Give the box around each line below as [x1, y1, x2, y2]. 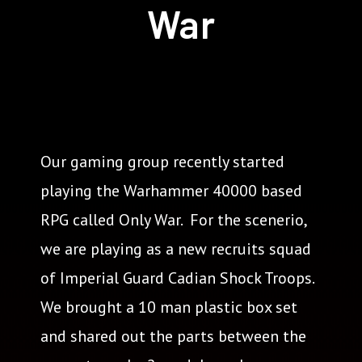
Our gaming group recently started [40, 151, 284, 172]
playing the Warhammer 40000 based [40, 180, 302, 201]
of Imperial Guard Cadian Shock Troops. [40, 267, 314, 288]
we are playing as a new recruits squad [40, 238, 311, 259]
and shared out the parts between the [40, 326, 306, 347]
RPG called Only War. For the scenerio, [40, 209, 306, 230]
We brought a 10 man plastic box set [40, 297, 297, 318]
